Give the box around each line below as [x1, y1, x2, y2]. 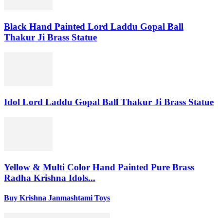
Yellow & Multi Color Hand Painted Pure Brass [4, 162, 194, 172]
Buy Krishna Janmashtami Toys [4, 193, 110, 202]
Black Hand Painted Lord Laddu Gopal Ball [4, 21, 183, 32]
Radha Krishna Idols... [4, 172, 95, 183]
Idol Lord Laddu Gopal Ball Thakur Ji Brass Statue [4, 97, 214, 108]
